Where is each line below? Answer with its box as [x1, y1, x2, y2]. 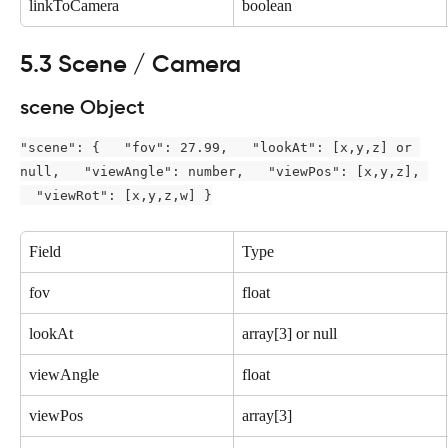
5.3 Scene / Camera [20, 48, 241, 79]
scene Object [20, 94, 145, 119]
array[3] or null [242, 324, 337, 342]
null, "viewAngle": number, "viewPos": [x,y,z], [20, 163, 428, 179]
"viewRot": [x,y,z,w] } [20, 187, 212, 203]
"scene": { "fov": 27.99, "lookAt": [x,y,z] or [20, 139, 420, 155]
